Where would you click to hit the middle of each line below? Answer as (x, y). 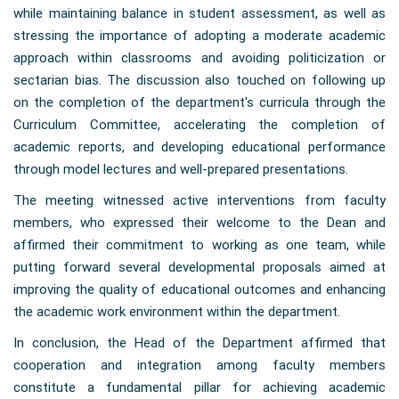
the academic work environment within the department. (177, 312)
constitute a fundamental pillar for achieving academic (199, 388)
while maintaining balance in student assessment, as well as (199, 14)
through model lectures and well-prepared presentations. (181, 170)
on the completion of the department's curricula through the (199, 103)
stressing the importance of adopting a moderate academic (199, 36)
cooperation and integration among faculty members (199, 366)
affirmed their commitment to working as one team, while (199, 245)
